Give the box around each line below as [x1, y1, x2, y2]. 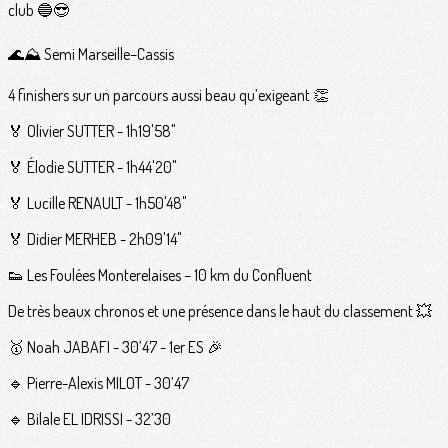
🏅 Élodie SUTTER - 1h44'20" [8, 157, 177, 178]
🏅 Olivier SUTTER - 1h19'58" [8, 121, 176, 142]
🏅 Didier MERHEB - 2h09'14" [8, 229, 182, 250]
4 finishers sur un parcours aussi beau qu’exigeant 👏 [8, 85, 329, 106]
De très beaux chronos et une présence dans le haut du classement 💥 [8, 301, 432, 322]
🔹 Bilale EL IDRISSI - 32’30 [8, 409, 171, 430]
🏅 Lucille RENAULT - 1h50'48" [8, 193, 187, 214]
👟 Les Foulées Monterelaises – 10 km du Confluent [8, 265, 312, 286]
